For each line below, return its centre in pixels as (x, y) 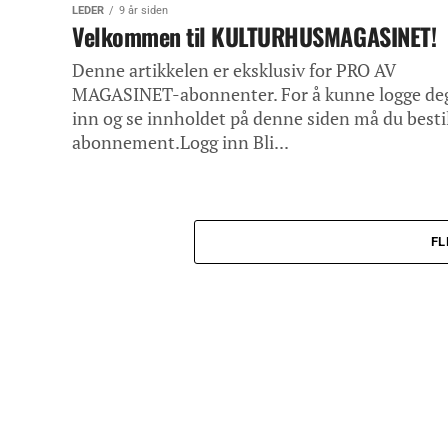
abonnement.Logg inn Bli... (180, 142)
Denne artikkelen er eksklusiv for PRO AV (233, 70)
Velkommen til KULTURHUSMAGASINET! (254, 36)
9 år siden (143, 10)
